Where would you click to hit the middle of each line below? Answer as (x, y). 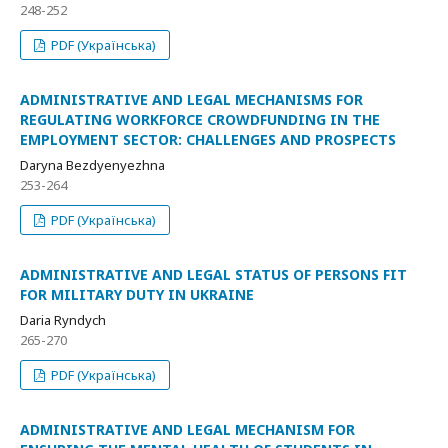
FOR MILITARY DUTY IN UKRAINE (137, 294)
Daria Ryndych (63, 320)
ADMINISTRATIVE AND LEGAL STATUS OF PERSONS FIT (213, 274)
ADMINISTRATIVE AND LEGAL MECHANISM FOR (187, 429)
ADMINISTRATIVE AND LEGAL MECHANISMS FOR (191, 99)
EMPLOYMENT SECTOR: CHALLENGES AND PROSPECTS (208, 139)
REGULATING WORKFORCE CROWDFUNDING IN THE (200, 119)
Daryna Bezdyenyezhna (92, 165)
